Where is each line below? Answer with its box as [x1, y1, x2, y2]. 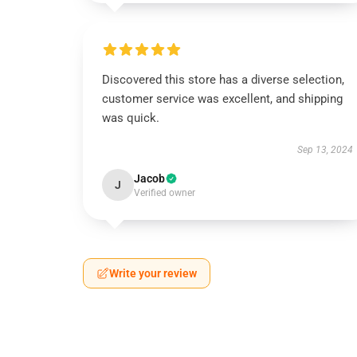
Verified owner [134, 187, 195, 198]
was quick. [102, 111, 159, 125]
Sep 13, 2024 [296, 144, 353, 155]
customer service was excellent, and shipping [102, 92, 343, 106]
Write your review [109, 267, 197, 280]
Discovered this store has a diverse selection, [102, 73, 344, 87]
